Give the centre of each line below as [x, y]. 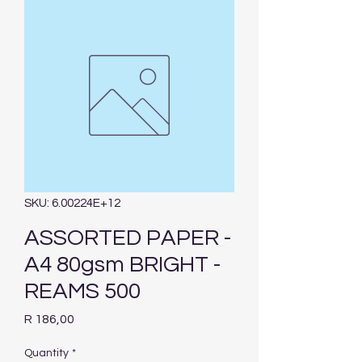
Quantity [46, 354]
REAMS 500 [82, 292]
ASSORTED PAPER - [128, 238]
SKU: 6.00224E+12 [72, 204]
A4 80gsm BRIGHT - [122, 265]
